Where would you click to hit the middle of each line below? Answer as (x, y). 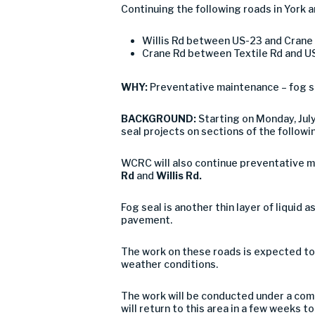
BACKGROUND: (160, 118)
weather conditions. (169, 264)
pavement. (147, 220)
